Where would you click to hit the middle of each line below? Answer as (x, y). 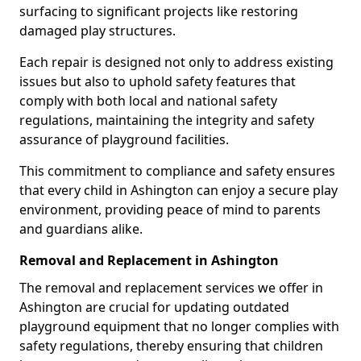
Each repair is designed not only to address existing (176, 62)
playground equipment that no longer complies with (179, 326)
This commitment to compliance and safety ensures (177, 171)
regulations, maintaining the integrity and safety (167, 120)
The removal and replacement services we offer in (171, 288)
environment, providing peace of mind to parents (170, 210)
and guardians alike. (81, 229)
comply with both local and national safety (148, 101)
